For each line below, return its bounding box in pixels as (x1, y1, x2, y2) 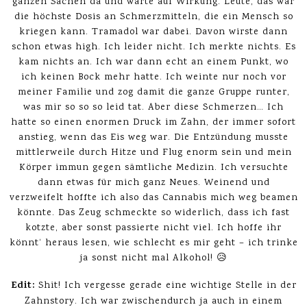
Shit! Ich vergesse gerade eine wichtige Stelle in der (34, 279, 297, 293)
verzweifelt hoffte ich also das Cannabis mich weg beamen (9, 191, 298, 206)
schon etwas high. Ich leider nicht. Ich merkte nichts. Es (11, 40, 296, 55)
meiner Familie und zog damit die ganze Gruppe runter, (17, 86, 290, 100)
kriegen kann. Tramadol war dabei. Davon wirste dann (19, 25, 288, 40)
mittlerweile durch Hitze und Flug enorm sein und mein (15, 146, 292, 160)
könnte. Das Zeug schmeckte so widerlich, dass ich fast (17, 206, 290, 221)
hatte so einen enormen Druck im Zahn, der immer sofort (11, 116, 296, 130)
